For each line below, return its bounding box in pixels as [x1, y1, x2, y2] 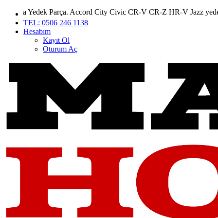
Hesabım [23, 27, 51, 36]
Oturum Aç [43, 45, 77, 53]
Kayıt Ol [43, 36, 70, 44]
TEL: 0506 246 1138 [23, 18, 88, 27]
